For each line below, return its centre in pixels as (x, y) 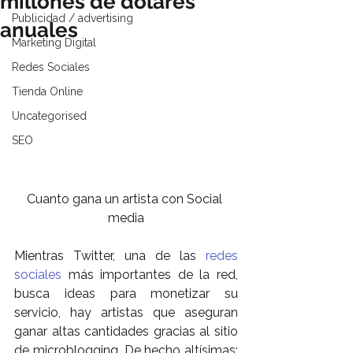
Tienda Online (47, 91)
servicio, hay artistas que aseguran (126, 312)
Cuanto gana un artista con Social (126, 199)
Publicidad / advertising (72, 18)
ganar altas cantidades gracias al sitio (126, 331)
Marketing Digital (54, 43)
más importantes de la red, (150, 274)
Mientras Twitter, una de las (110, 255)
